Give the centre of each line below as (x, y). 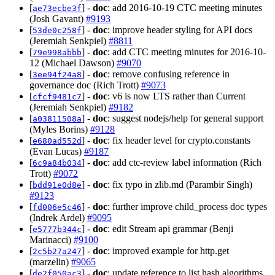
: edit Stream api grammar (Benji (170, 228)
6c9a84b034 (57, 163)
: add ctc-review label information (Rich (184, 162)
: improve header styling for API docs (180, 29)
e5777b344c (57, 229)
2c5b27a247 (57, 251)
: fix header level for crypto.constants (179, 140)
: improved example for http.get (168, 250)
